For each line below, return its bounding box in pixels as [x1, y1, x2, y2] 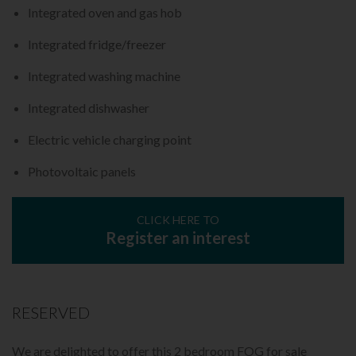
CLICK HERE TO [137, 213, 219, 227]
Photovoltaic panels [28, 164, 136, 180]
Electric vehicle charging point [28, 132, 192, 148]
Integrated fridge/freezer [28, 37, 166, 52]
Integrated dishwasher [28, 100, 149, 116]
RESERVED [12, 303, 90, 323]
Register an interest [106, 228, 250, 248]
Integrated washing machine [28, 68, 180, 84]
